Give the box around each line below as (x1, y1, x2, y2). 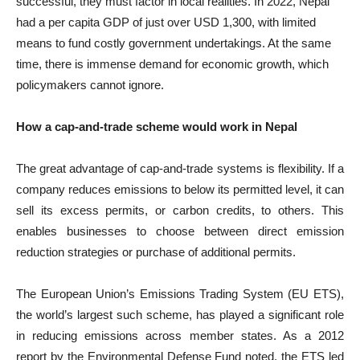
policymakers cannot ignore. (16, 78, 164, 92)
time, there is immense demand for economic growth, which (16, 57, 329, 71)
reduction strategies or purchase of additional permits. (16, 245, 296, 259)
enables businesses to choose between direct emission (16, 224, 344, 238)
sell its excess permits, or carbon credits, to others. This (16, 203, 344, 217)
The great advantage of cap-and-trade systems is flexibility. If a (16, 162, 344, 175)
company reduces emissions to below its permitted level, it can (16, 182, 344, 196)
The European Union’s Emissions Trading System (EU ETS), (16, 287, 344, 301)
